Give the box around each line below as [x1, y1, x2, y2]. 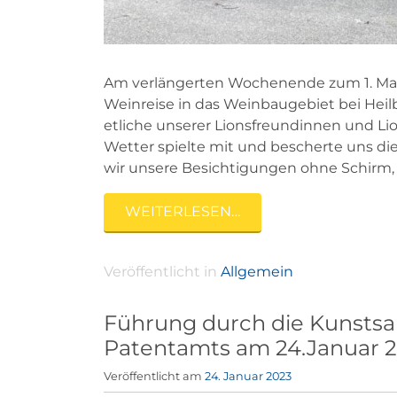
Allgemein [221, 262, 293, 280]
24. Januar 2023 [205, 369, 292, 383]
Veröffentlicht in [104, 262, 221, 280]
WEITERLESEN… [125, 203, 240, 221]
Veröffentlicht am [104, 369, 205, 383]
